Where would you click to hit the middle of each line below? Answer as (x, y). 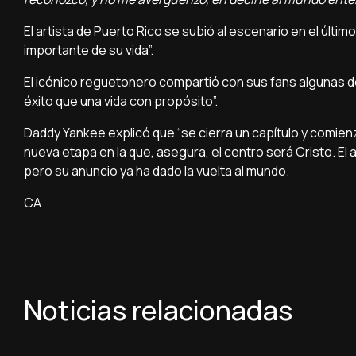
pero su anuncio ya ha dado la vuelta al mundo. (157, 170)
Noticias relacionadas (158, 310)
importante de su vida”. (89, 50)
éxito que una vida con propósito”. (121, 101)
